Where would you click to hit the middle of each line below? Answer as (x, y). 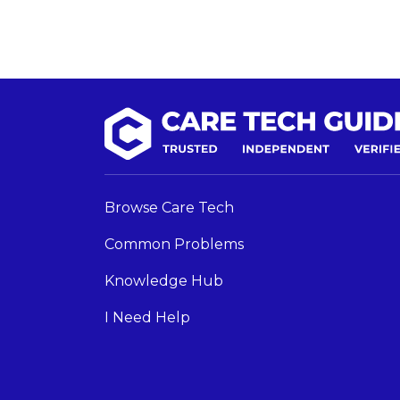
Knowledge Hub (164, 281)
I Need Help (147, 318)
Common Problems (174, 245)
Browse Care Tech (169, 208)
